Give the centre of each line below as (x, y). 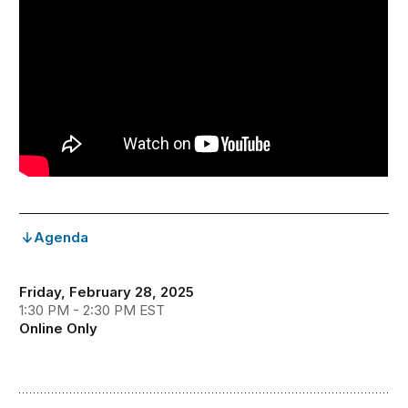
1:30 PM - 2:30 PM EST (92, 311)
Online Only (59, 329)
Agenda (61, 238)
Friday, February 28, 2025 (107, 292)
